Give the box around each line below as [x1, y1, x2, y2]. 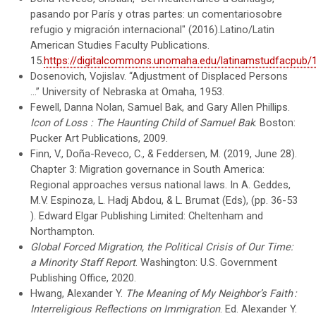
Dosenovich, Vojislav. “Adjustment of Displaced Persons [30, 69, 288, 83]
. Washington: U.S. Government [135, 255, 278, 269]
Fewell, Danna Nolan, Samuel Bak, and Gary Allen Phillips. [30, 100, 291, 114]
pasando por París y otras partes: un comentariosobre [30, 7, 283, 20]
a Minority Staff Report [30, 255, 136, 269]
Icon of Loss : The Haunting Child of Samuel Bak [30, 116, 255, 129]
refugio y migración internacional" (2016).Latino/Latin [30, 23, 275, 36]
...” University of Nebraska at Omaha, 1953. [30, 85, 225, 98]
